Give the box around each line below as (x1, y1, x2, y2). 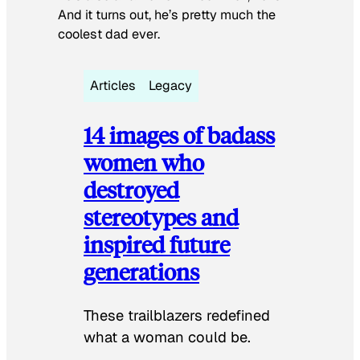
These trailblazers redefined (84, 305, 270, 325)
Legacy (149, 77, 192, 95)
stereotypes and (84, 201, 239, 231)
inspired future (84, 228, 230, 259)
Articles (90, 77, 136, 95)
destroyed (84, 174, 179, 204)
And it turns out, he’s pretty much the (58, 6, 276, 24)
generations (84, 256, 199, 286)
